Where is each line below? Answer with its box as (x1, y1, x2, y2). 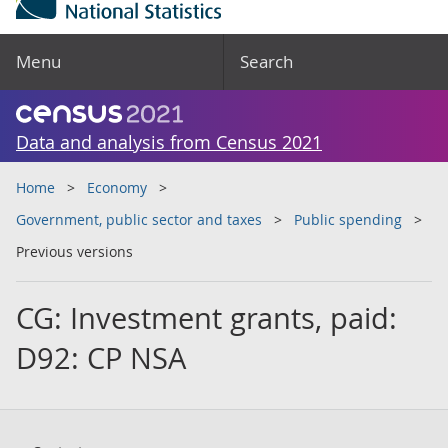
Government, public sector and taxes (16, 210, 262, 229)
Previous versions (16, 242, 133, 261)
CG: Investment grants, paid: (16, 299, 397, 337)
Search (240, 50, 293, 73)
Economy (87, 178, 147, 197)
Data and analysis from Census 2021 (16, 130, 322, 154)
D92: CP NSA (16, 339, 186, 377)
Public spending (294, 210, 402, 229)
